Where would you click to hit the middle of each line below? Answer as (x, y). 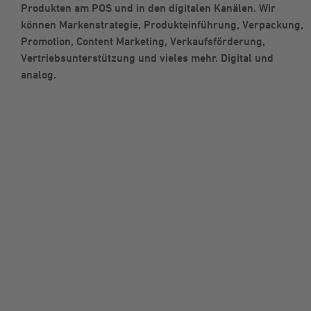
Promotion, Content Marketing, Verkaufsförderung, (143, 41)
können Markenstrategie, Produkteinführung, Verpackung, (162, 24)
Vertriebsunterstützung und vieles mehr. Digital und (147, 58)
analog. (39, 74)
